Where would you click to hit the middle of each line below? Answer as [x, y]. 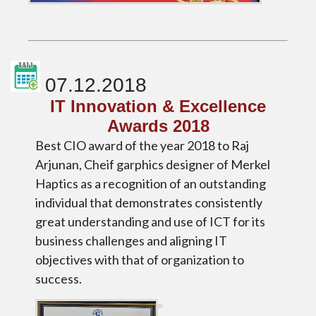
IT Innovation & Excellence [158, 106]
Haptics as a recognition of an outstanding [151, 183]
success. [59, 278]
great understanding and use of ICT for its [150, 221]
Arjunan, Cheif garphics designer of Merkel [153, 164]
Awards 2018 [158, 126]
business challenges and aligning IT [131, 240]
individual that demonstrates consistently [149, 202]
